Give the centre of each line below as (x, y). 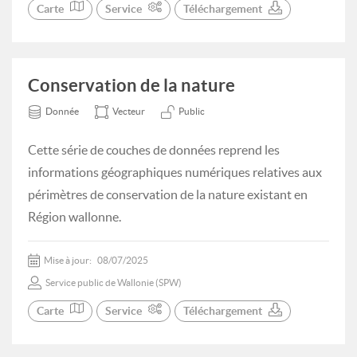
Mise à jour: (69, 260)
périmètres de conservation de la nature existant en (168, 194)
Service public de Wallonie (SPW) (114, 282)
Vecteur (129, 111)
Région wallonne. (75, 217)
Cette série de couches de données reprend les (154, 150)
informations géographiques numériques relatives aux (175, 172)
